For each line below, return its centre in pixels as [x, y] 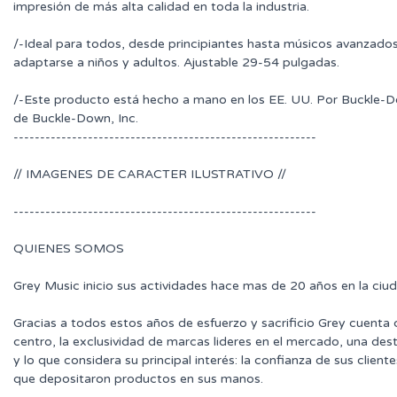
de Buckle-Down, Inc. [76, 118]
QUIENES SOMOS [69, 248]
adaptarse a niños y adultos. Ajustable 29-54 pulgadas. [176, 62]
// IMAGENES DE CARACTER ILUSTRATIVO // [150, 174]
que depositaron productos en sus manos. [138, 378]
